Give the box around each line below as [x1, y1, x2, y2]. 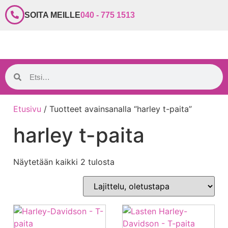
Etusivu [13, 104, 41, 114]
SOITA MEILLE [24, 11, 80, 19]
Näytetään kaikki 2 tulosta [13, 157, 115, 167]
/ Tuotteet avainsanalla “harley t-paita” [41, 104, 192, 114]
